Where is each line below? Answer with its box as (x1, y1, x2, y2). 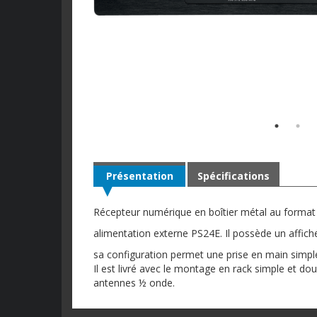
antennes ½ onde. (93, 275, 175, 289)
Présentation (105, 168, 173, 183)
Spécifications (197, 168, 270, 183)
